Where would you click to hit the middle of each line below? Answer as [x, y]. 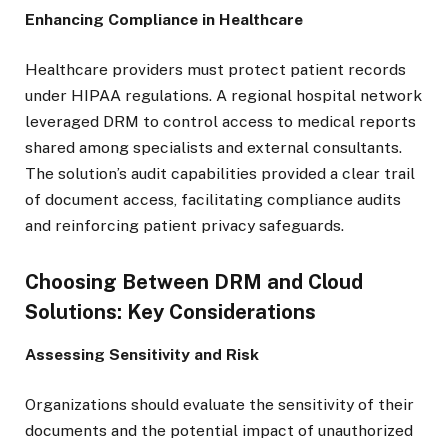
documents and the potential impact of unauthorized [219, 430]
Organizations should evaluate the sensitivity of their [219, 404]
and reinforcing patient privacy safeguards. [184, 226]
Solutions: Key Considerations [170, 311]
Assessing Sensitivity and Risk [142, 354]
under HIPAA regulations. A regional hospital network [223, 96]
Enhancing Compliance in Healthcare [164, 20]
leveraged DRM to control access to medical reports [220, 122]
